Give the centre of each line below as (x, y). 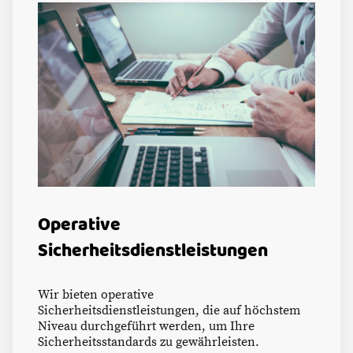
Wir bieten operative (96, 295)
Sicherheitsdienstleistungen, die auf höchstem (169, 311)
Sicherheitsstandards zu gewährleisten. (149, 342)
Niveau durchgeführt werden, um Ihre (146, 327)
